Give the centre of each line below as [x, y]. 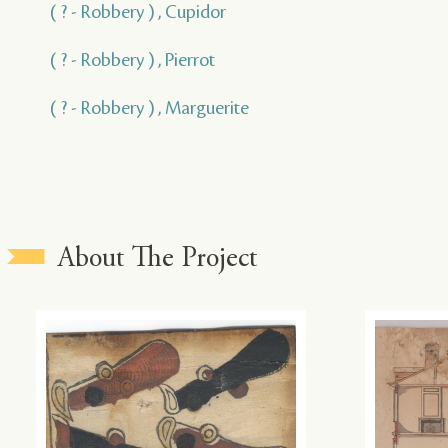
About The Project [158, 259]
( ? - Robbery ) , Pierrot [132, 59]
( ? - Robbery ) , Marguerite [149, 107]
